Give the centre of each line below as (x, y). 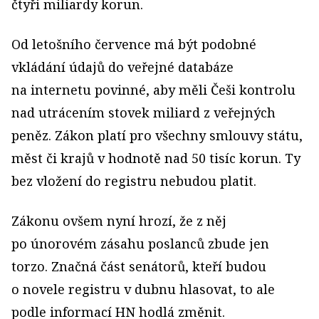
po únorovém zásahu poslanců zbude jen (140, 244)
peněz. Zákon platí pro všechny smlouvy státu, (157, 136)
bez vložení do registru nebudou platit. (134, 181)
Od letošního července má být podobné (134, 45)
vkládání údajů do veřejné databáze (122, 67)
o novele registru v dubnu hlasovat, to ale (143, 289)
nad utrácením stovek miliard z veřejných (143, 113)
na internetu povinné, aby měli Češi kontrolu (153, 90)
